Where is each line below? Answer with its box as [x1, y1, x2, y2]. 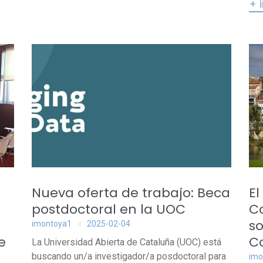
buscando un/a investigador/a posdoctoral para [32, 251, 226, 262]
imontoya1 [32, 219, 72, 228]
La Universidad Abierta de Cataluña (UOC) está [32, 237, 221, 248]
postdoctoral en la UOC [32, 200, 186, 218]
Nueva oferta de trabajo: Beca [32, 184, 230, 202]
